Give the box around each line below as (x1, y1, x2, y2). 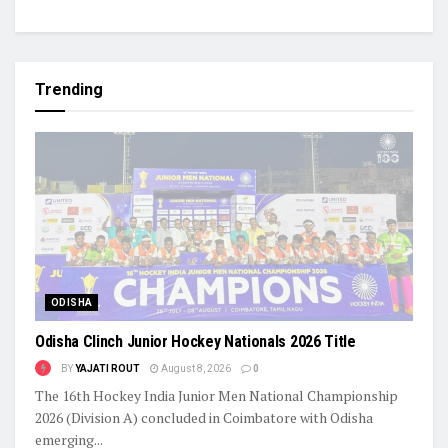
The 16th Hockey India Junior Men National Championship (35, 385, 398, 405)
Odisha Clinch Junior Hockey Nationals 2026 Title (35, 331, 356, 351)
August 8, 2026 (159, 362, 231, 374)
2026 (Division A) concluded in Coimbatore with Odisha (35, 407, 373, 427)
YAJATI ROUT (75, 362, 140, 374)
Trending (35, 79, 103, 99)
